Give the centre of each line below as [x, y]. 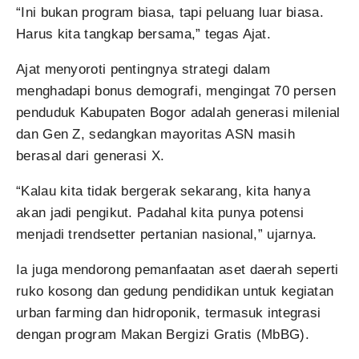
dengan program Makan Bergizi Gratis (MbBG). [163, 334]
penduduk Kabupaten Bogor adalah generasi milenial [178, 112]
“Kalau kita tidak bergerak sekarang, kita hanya [163, 191]
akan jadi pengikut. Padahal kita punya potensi [160, 212]
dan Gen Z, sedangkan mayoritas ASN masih [155, 134]
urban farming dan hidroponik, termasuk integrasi [169, 313]
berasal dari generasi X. [91, 155]
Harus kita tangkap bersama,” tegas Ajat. [143, 34]
